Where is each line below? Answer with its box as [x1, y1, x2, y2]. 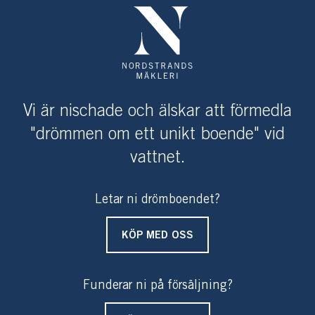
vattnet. [130, 150, 185, 165]
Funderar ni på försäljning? [82, 279, 233, 291]
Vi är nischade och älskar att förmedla [23, 103, 292, 119]
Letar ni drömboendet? [95, 193, 220, 205]
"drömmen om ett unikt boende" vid [30, 127, 285, 142]
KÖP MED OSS [122, 230, 193, 240]
